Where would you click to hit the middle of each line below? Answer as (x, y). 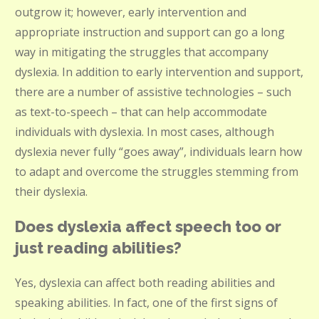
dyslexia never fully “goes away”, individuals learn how (158, 152)
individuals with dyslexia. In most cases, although (145, 132)
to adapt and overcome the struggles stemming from (157, 172)
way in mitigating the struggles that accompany (142, 52)
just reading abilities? (98, 248)
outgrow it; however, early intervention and (131, 12)
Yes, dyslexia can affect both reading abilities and (145, 283)
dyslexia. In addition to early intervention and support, (159, 72)
